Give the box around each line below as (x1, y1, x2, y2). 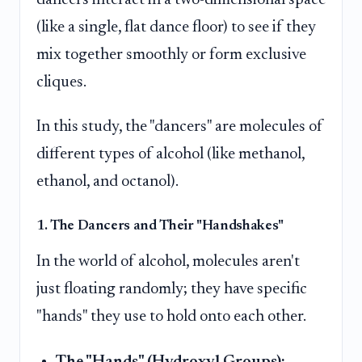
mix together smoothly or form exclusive (36, 46, 306, 63)
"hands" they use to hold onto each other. (36, 309, 306, 326)
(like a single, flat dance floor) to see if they (36, 19, 316, 36)
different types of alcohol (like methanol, (36, 146, 305, 163)
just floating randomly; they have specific (36, 281, 307, 298)
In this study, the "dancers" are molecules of (36, 119, 323, 136)
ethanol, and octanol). (36, 174, 179, 191)
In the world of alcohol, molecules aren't (36, 254, 300, 271)
